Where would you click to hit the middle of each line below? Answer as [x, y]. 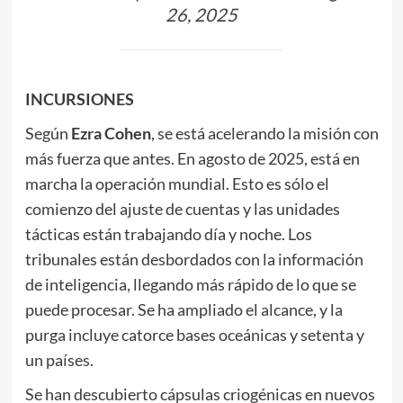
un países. [59, 359]
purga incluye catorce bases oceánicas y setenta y [194, 334]
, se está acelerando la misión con [264, 133]
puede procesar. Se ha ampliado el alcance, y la [184, 309]
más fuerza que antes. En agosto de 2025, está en [192, 158]
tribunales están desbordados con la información [194, 259]
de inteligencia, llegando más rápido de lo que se [190, 284]
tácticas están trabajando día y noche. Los [168, 233]
